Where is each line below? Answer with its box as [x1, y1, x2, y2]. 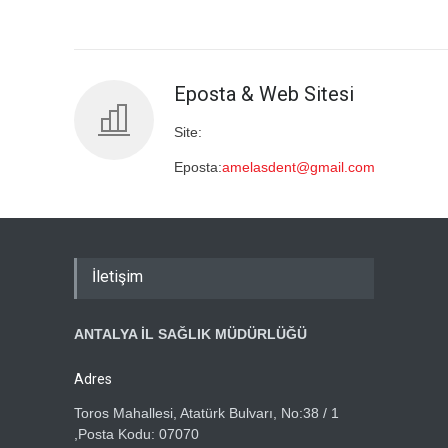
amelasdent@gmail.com [222, 159, 375, 176]
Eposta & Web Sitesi [174, 82, 354, 107]
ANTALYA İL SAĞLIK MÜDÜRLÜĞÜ [74, 326, 307, 343]
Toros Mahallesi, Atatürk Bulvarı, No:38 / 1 [74, 405, 339, 422]
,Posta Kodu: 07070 [74, 426, 199, 443]
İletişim [92, 267, 143, 287]
